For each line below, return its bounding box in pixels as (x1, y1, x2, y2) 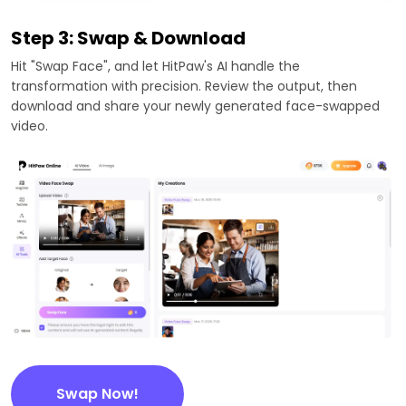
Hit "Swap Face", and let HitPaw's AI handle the (11, 56, 300, 75)
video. (11, 116, 48, 135)
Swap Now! (56, 382, 139, 404)
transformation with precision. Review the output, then (11, 76, 357, 95)
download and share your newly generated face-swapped (11, 96, 380, 115)
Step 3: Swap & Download (11, 24, 246, 51)
